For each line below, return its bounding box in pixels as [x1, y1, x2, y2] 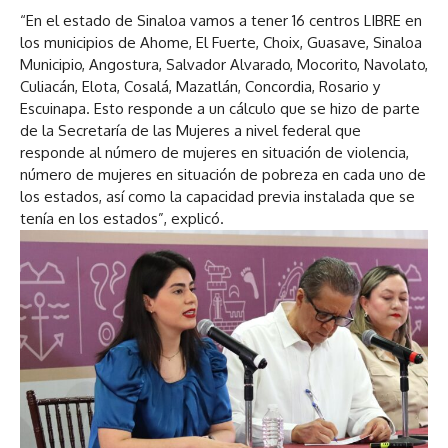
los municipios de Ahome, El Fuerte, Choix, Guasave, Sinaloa [20, 32, 422, 52]
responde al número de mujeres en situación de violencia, [20, 142, 409, 162]
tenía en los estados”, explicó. [20, 208, 224, 228]
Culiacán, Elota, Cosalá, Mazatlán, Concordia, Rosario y [20, 76, 380, 96]
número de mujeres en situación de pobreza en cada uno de [20, 164, 426, 184]
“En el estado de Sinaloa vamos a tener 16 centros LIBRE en [20, 10, 422, 30]
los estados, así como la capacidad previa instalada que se [20, 186, 415, 206]
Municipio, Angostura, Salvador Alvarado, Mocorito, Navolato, [20, 54, 428, 74]
